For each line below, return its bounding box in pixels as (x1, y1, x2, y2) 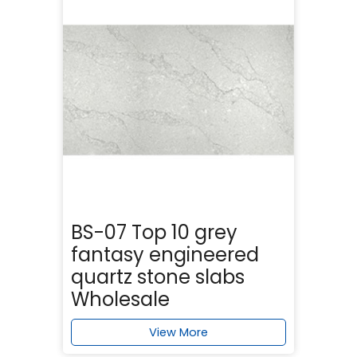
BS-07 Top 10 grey (71, 218, 237, 245)
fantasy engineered (71, 241, 259, 268)
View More (149, 324, 208, 340)
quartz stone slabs (71, 263, 245, 290)
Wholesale (71, 285, 170, 312)
